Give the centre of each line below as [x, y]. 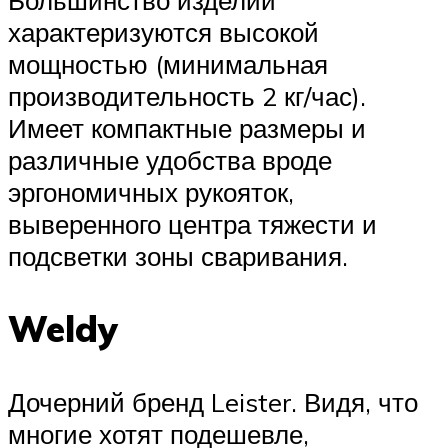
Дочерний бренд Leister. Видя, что [213, 401]
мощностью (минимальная [168, 63]
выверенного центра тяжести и [192, 223]
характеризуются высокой [163, 31]
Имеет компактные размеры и [187, 127]
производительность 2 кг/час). [187, 95]
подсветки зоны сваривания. [178, 255]
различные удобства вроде [170, 159]
